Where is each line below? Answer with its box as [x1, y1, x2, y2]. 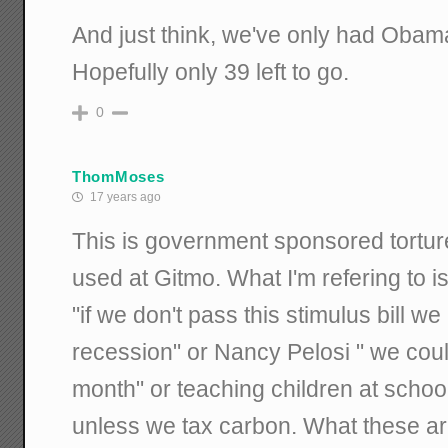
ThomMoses [72, 167, 165, 185]
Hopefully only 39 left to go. [72, 59, 350, 86]
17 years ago [87, 190, 162, 205]
